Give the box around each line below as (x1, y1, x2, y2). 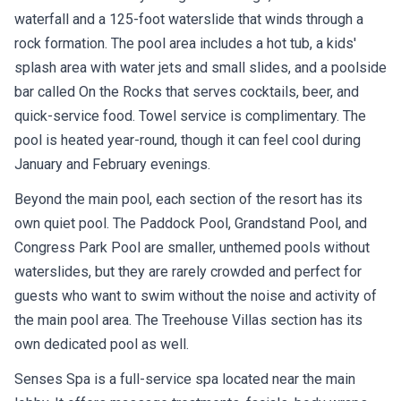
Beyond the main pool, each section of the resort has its (14, 190, 363, 208)
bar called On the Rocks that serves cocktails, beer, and (14, 82, 359, 100)
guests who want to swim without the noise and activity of (14, 286, 377, 304)
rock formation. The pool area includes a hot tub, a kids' (14, 34, 356, 52)
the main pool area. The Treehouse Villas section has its (14, 311, 363, 328)
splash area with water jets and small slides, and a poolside (14, 58, 387, 76)
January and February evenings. (14, 155, 210, 173)
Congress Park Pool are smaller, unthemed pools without (14, 238, 370, 256)
